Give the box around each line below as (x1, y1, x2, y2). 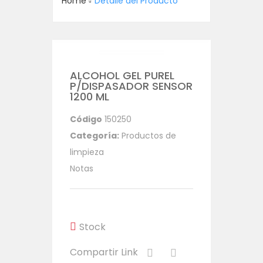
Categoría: (70, 130, 119, 141)
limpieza (70, 146, 104, 158)
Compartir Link (70, 245, 138, 259)
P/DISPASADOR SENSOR (70, 79, 193, 93)
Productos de (122, 130, 176, 141)
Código (70, 113, 102, 125)
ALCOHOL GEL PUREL (70, 68, 174, 83)
